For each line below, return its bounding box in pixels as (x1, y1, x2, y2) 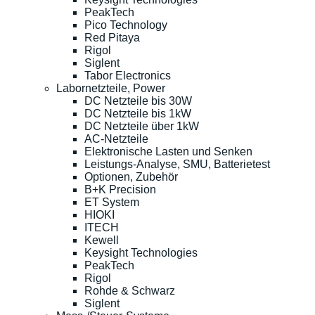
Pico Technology (84, 18, 167, 31)
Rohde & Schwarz (84, 284, 175, 297)
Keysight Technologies (84, 246, 198, 259)
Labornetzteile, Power (56, 82, 165, 94)
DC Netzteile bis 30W (84, 94, 192, 107)
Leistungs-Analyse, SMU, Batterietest (84, 157, 270, 170)
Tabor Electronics (84, 69, 171, 82)
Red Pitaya (84, 31, 140, 44)
